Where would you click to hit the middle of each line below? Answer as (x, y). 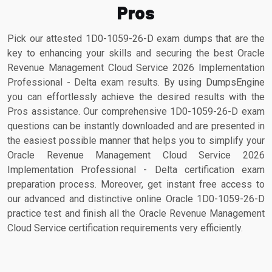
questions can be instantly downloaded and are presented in (136, 126)
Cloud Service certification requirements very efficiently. (125, 228)
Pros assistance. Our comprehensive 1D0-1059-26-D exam (136, 111)
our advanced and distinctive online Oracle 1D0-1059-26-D (136, 199)
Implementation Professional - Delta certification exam (136, 170)
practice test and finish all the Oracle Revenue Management (136, 213)
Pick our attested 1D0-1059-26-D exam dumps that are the (136, 39)
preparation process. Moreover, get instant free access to (136, 184)
